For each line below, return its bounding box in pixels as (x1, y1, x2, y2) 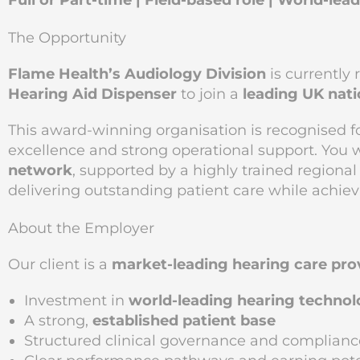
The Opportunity (8, 29, 126, 47)
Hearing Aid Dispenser (8, 85, 177, 103)
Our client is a (8, 256, 112, 273)
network (8, 162, 72, 179)
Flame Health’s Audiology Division (8, 65, 266, 83)
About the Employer (8, 219, 154, 237)
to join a (177, 85, 243, 103)
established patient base (92, 312, 276, 329)
